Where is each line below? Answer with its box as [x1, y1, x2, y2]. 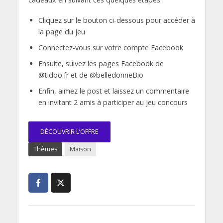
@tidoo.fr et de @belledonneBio [38, 70, 143, 80]
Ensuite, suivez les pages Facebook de [38, 59, 164, 69]
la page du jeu [38, 27, 85, 37]
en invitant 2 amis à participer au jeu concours [38, 98, 188, 108]
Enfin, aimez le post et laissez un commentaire [38, 86, 189, 96]
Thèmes [33, 145, 57, 154]
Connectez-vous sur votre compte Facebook [38, 43, 183, 53]
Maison [69, 145, 91, 154]
